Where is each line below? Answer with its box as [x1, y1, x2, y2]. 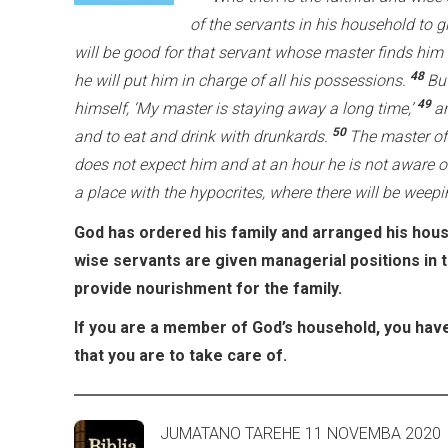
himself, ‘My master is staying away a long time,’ [74, 99, 417, 119]
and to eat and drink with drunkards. [74, 127, 332, 147]
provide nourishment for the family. [74, 278, 346, 298]
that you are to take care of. [74, 345, 287, 365]
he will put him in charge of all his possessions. [74, 71, 410, 91]
